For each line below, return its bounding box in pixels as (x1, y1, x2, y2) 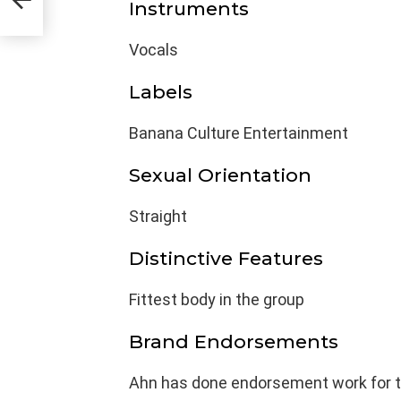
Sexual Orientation (129, 163, 311, 186)
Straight (129, 206, 187, 226)
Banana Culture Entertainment (129, 123, 348, 142)
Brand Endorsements (129, 329, 338, 353)
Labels (129, 80, 192, 103)
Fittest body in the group (129, 289, 304, 309)
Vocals (129, 39, 178, 59)
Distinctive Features (129, 246, 323, 269)
